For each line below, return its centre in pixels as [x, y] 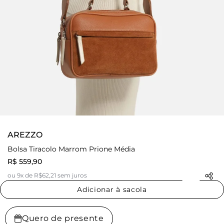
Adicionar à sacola [112, 190]
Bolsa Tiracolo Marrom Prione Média [71, 149]
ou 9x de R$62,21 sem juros [47, 175]
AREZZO [25, 135]
